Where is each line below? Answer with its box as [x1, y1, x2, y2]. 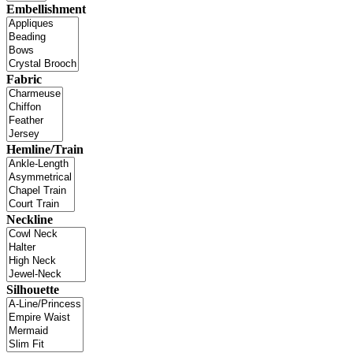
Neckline [6, 213, 53, 227]
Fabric [6, 72, 42, 87]
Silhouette [6, 283, 59, 297]
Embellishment [6, 2, 86, 17]
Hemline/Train [6, 143, 84, 157]
